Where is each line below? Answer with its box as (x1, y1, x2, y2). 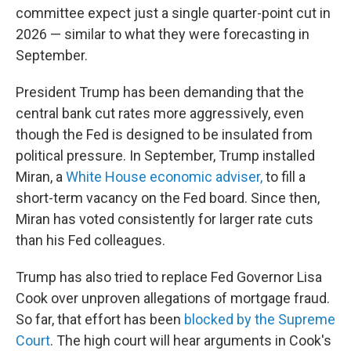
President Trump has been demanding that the (16, 84, 304, 100)
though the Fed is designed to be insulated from (16, 126, 313, 143)
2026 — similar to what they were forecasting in (16, 26, 309, 42)
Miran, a (16, 168, 66, 185)
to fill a (266, 168, 306, 185)
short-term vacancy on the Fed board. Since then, (16, 190, 320, 206)
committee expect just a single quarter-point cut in (16, 5, 331, 21)
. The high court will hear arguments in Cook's (50, 332, 331, 349)
